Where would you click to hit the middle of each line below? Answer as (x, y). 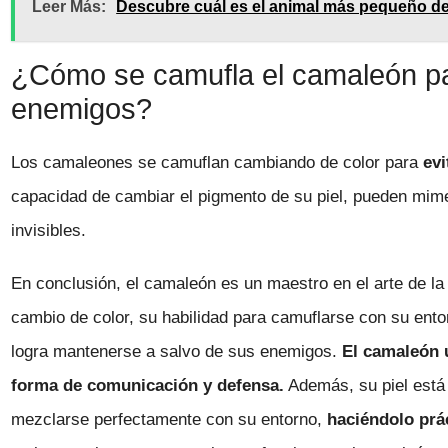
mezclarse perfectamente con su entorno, (169, 419)
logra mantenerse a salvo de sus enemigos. (177, 351)
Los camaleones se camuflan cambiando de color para (217, 163)
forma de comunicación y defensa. (148, 385)
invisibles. (49, 231)
